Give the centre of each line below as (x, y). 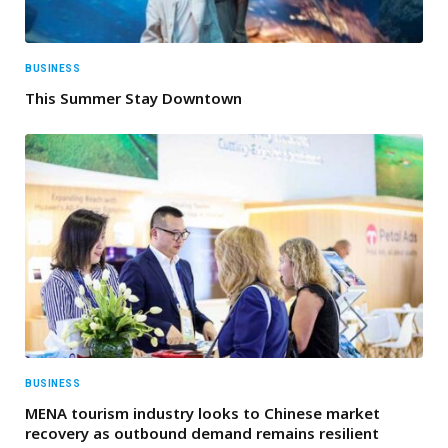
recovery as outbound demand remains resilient (202, 433)
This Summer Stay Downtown (133, 98)
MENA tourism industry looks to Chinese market (202, 413)
